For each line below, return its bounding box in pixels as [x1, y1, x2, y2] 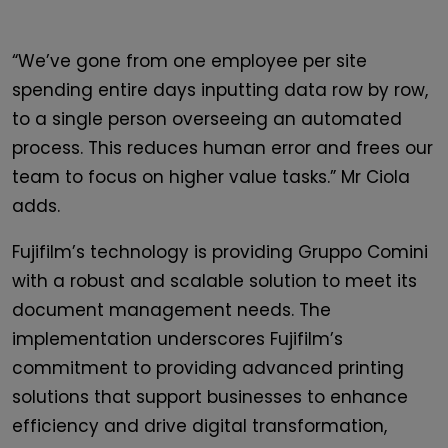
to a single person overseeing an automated [12, 107, 402, 132]
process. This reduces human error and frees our [12, 136, 433, 161]
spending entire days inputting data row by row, [12, 78, 428, 103]
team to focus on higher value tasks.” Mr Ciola [12, 165, 410, 190]
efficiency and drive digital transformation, [12, 414, 387, 439]
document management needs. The [12, 298, 331, 323]
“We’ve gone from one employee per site [12, 49, 367, 74]
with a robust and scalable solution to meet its [12, 269, 417, 294]
